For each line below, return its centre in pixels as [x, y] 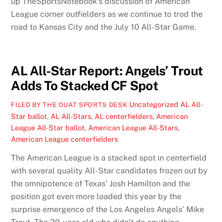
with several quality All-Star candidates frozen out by [110, 171]
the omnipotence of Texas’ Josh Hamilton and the [101, 184]
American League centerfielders [65, 139]
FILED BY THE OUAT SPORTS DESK [69, 105]
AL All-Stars [71, 116]
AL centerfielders [124, 116]
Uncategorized [154, 104]
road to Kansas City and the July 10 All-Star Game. [104, 27]
